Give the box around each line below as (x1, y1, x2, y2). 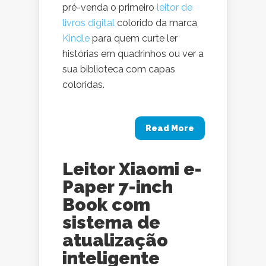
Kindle (62, 33, 90, 44)
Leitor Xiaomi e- (62, 159, 202, 179)
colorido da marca (115, 17, 197, 28)
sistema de (62, 212, 160, 233)
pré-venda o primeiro (62, 2, 157, 13)
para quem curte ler (90, 33, 178, 44)
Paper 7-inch (62, 176, 173, 197)
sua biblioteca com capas (62, 64, 175, 75)
